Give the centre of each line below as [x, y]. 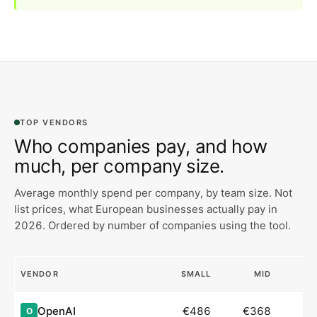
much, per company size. [120, 166]
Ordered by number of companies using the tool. [168, 226]
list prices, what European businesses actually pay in [146, 209]
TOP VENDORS [54, 123]
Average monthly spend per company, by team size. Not [153, 193]
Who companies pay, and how [141, 146]
